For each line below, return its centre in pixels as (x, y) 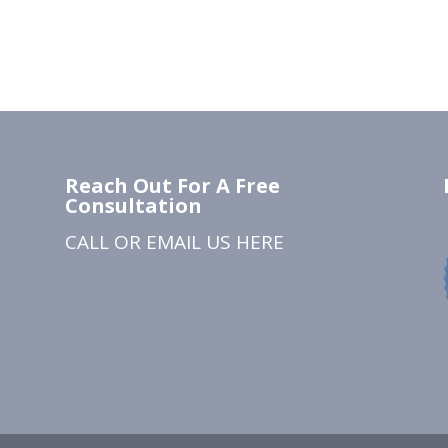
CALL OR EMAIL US (150, 241)
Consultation (133, 205)
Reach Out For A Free (172, 185)
